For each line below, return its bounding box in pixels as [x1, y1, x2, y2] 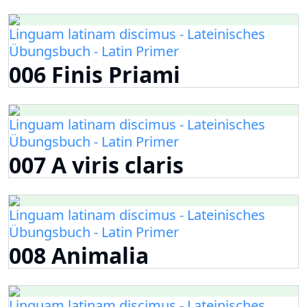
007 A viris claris [9, 150, 184, 180]
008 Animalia [9, 241, 149, 271]
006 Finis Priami [9, 60, 180, 90]
